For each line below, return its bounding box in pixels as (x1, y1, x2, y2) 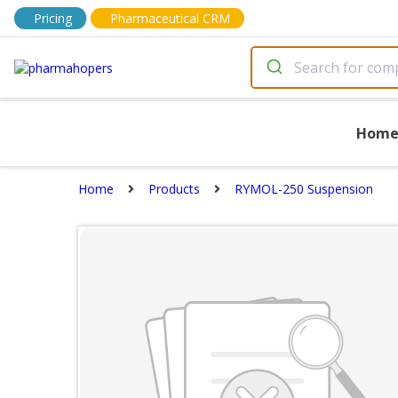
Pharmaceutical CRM (110, 10, 230, 27)
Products (148, 180, 200, 197)
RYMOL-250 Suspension (235, 180, 373, 197)
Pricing (34, 10, 72, 27)
